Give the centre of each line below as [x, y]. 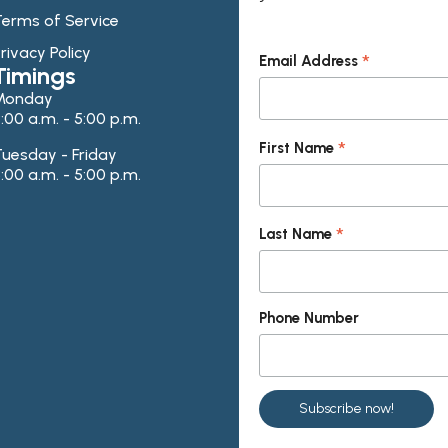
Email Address [311, 60]
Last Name [298, 234]
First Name [299, 147]
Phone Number [309, 318]
